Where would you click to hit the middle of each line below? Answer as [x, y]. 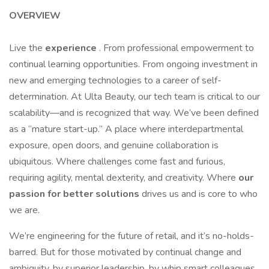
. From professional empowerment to [177, 48]
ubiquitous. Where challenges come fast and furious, [117, 162]
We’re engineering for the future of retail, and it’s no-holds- [131, 236]
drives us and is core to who [200, 194]
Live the [27, 48]
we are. [24, 210]
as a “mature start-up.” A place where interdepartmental [126, 129]
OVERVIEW [35, 16]
